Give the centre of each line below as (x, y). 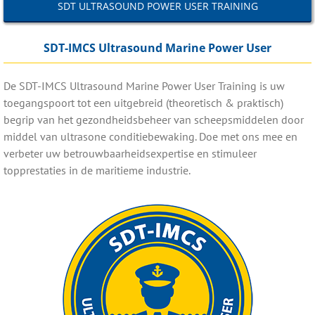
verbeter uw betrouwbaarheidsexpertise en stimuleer (130, 153)
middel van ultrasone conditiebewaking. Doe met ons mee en (150, 136)
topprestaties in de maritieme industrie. (97, 170)
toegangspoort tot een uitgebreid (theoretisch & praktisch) (143, 102)
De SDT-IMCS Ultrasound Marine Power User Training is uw (144, 85)
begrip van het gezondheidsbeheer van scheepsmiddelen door (153, 119)
